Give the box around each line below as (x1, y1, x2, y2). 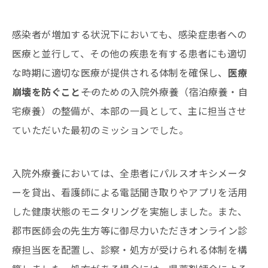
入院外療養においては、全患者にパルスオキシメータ (12, 166, 248, 181)
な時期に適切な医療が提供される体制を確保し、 (12, 65, 228, 80)
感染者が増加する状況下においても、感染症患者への (12, 27, 247, 42)
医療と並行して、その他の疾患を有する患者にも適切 (12, 46, 247, 61)
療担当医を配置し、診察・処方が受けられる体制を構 (12, 242, 248, 257)
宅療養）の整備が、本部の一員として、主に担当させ (12, 103, 247, 118)
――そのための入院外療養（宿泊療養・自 (80, 84, 248, 99)
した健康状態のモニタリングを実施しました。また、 (12, 204, 248, 219)
